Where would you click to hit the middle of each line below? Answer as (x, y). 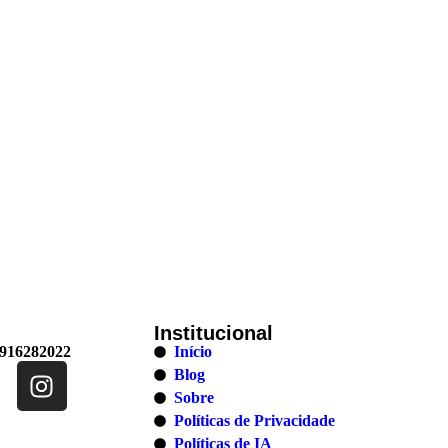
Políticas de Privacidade (255, 420)
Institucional (214, 333)
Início (193, 351)
